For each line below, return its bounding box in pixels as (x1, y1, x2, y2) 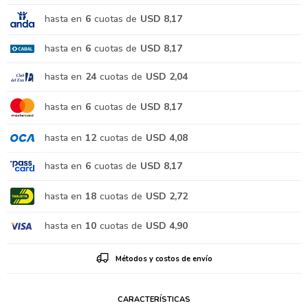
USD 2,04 (146, 69, 188, 83)
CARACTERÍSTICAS (118, 294, 190, 305)
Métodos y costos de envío (115, 254, 212, 265)
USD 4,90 (146, 219, 188, 233)
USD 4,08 (146, 131, 188, 145)
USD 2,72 (146, 189, 188, 203)
